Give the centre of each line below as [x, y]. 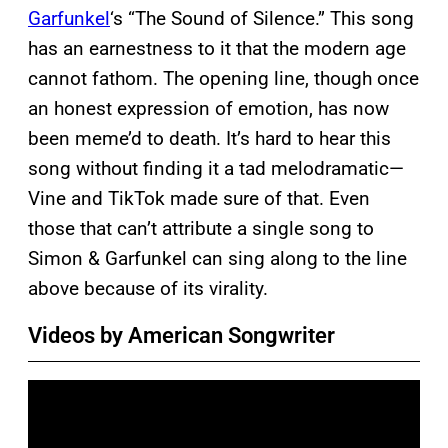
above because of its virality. [148, 288]
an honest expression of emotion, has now [208, 108]
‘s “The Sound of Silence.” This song [262, 18]
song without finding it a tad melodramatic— [216, 168]
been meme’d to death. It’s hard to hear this [209, 138]
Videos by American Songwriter [181, 335]
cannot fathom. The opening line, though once [223, 78]
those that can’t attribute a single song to [201, 228]
